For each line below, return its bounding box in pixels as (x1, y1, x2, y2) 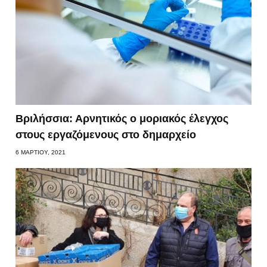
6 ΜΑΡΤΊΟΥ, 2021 (15, 148, 66, 156)
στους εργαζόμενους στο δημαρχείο (15, 128, 197, 141)
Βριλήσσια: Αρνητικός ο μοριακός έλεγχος (15, 112, 229, 125)
